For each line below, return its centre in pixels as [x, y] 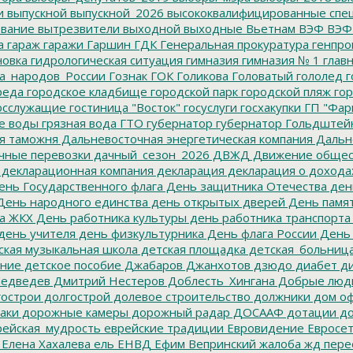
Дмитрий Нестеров [108, 280]
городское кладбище [85, 91]
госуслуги [209, 107]
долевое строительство [180, 296]
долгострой [76, 296]
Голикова [201, 75]
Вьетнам [269, 28]
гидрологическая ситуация [105, 59]
